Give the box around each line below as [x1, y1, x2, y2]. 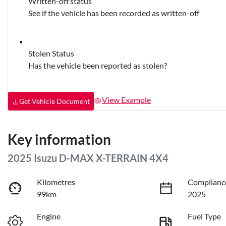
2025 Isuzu [8, 151, 59, 164]
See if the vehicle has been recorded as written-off [28, 8, 199, 18]
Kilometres [37, 177, 76, 187]
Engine [37, 211, 61, 221]
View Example [102, 95, 151, 105]
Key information [8, 130, 111, 148]
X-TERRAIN [96, 151, 147, 164]
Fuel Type [188, 211, 221, 221]
